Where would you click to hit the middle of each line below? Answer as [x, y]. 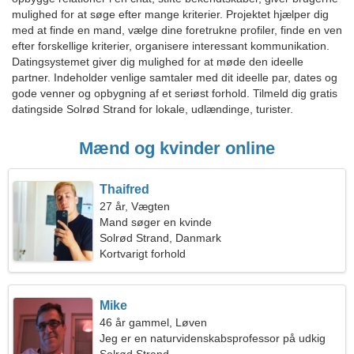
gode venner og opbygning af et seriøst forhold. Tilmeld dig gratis [175, 93]
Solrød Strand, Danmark [161, 238]
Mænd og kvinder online [177, 148]
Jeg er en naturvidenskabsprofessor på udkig [213, 338]
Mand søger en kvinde [156, 222]
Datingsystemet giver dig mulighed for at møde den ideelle [158, 62]
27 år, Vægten [135, 206]
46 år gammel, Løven [154, 322]
